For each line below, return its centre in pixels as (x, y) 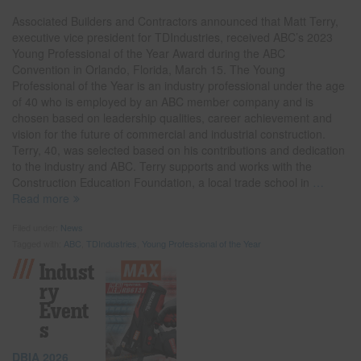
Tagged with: (38, 244)
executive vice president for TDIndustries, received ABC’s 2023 (172, 37)
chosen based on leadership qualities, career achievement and (172, 118)
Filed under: (36, 228)
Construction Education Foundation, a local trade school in (161, 183)
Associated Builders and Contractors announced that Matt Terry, (175, 21)
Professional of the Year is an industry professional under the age (178, 86)
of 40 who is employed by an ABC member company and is (163, 102)
